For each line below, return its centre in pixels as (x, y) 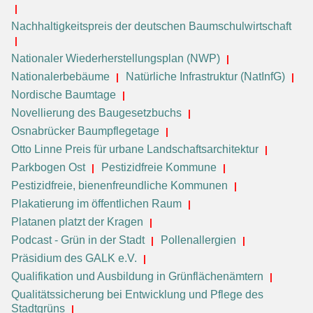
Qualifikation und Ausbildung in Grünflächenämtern (137, 277)
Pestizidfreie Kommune (159, 168)
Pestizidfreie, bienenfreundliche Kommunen (119, 186)
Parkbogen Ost (48, 168)
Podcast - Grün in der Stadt (78, 240)
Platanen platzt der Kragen (77, 222)
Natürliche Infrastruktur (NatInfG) (205, 77)
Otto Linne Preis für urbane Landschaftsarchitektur (135, 150)
